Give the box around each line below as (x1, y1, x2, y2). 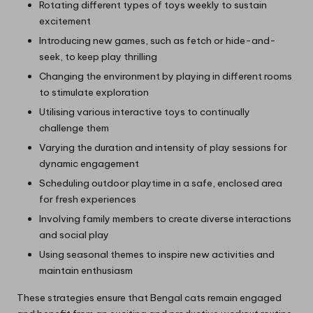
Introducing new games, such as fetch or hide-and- (39, 34, 276, 47)
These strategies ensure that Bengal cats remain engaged (17, 291, 282, 305)
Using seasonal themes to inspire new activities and (39, 248, 275, 261)
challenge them (39, 122, 109, 135)
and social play (39, 228, 109, 242)
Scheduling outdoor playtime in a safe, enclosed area (39, 177, 282, 190)
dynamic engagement (39, 157, 139, 170)
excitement (39, 14, 91, 27)
